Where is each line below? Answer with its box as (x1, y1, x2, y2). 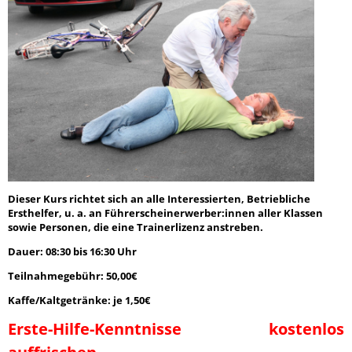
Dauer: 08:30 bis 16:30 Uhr (8, 244, 137, 258)
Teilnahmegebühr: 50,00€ (8, 269, 139, 283)
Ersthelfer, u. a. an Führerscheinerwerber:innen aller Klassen (8, 206, 323, 220)
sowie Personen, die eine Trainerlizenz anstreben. (8, 220, 266, 234)
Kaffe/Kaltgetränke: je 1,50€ (8, 293, 150, 307)
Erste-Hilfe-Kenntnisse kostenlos (8, 318, 344, 339)
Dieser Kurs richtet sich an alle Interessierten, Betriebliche (8, 192, 310, 206)
